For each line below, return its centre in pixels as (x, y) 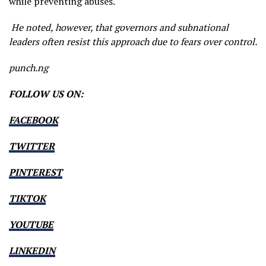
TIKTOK (27, 198)
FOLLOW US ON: (46, 94)
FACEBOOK (34, 120)
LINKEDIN (32, 250)
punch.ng (28, 67)
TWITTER (32, 146)
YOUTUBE (31, 224)
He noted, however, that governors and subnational (119, 27)
